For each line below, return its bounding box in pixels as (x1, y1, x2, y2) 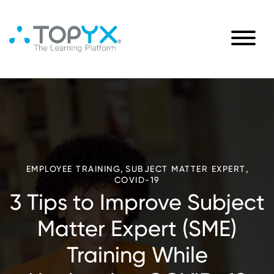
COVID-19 (114, 175, 160, 185)
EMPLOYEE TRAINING (26, 164, 120, 174)
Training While (66, 242, 208, 268)
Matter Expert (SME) (37, 216, 237, 242)
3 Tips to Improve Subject (9, 190, 265, 215)
